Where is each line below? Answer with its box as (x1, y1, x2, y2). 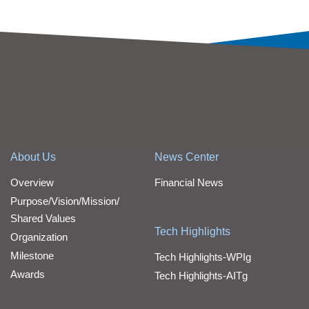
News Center (154, 150, 219, 163)
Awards (10, 268, 45, 280)
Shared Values (10, 212, 76, 224)
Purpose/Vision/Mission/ (10, 195, 119, 207)
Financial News (154, 176, 223, 188)
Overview (10, 176, 54, 188)
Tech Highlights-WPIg (154, 250, 251, 263)
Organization (10, 230, 68, 243)
